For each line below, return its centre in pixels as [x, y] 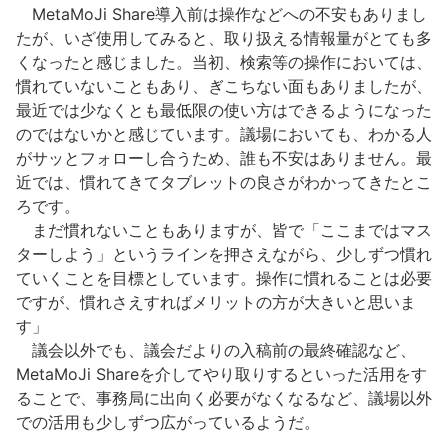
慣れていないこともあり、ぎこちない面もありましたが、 [224, 85]
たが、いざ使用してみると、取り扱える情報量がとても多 [224, 37]
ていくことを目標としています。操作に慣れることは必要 [224, 277]
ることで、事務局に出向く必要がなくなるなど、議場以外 [224, 397]
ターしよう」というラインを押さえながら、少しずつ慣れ [224, 253]
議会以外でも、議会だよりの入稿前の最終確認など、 [216, 349]
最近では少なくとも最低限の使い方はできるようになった [224, 109]
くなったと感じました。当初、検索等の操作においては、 [224, 61]
